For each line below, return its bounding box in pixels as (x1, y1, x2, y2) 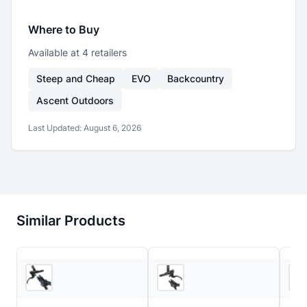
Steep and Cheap (36, 73, 115, 84)
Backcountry (167, 73, 224, 84)
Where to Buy (28, 23, 99, 36)
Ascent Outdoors (36, 95, 114, 106)
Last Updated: (28, 123, 84, 133)
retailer (88, 47, 122, 58)
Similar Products (16, 212, 125, 229)
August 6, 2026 (84, 123, 141, 133)
